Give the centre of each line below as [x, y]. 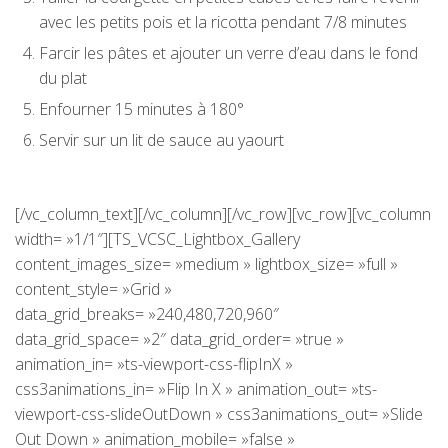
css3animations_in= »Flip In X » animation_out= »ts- [196, 389]
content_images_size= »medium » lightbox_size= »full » [206, 264]
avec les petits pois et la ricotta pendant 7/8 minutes [223, 22]
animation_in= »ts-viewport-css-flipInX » [154, 364]
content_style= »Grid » [93, 289]
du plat [63, 78]
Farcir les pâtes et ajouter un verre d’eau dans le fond [228, 53]
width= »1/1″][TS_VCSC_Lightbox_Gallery [157, 239]
